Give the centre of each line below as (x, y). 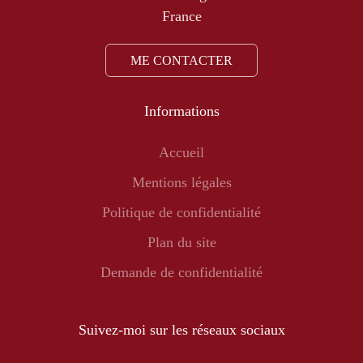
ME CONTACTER (181, 60)
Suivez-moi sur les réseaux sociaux (181, 329)
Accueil (181, 152)
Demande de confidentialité (181, 272)
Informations (181, 111)
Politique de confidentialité (181, 212)
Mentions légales (181, 182)
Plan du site (181, 242)
